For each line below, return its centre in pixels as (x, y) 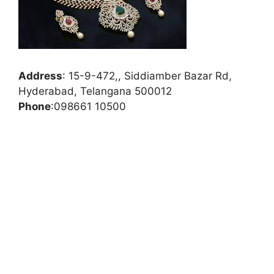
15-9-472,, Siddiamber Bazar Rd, (150, 76)
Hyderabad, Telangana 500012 (95, 91)
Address (40, 76)
